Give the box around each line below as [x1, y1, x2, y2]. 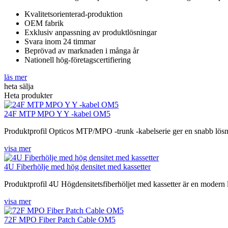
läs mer [4, 72, 27, 81]
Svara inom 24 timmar [24, 37, 96, 46]
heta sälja [4, 81, 34, 91]
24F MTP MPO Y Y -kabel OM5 [4, 109, 110, 118]
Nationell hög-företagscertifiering [24, 55, 131, 64]
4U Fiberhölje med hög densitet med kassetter [4, 162, 151, 171]
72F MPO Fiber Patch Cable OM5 [4, 215, 116, 224]
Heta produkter [4, 91, 52, 100]
